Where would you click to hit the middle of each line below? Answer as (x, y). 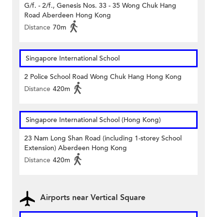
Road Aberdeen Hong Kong (68, 15)
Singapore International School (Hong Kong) (93, 120)
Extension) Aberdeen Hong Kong (76, 148)
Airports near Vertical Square (93, 198)
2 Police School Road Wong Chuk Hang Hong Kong (103, 77)
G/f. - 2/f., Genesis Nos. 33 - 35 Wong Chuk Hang (100, 6)
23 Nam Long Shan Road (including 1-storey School (103, 139)
